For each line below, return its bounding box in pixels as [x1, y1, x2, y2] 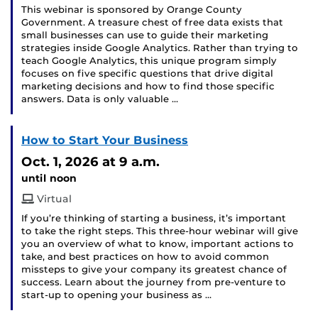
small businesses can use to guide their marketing [21, 30, 268, 41]
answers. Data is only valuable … [21, 94, 178, 105]
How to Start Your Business [21, 133, 188, 148]
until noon [21, 172, 77, 185]
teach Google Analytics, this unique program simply [21, 55, 277, 67]
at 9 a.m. [102, 153, 160, 170]
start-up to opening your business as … [21, 290, 212, 301]
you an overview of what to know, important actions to [21, 238, 294, 250]
